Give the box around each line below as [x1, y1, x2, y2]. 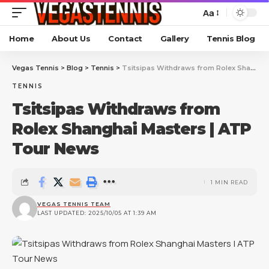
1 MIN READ [211, 178, 248, 186]
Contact [108, 33, 142, 43]
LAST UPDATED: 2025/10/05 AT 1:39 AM [37, 210, 157, 216]
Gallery [160, 33, 189, 43]
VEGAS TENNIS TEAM [37, 201, 110, 207]
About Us [52, 33, 90, 43]
